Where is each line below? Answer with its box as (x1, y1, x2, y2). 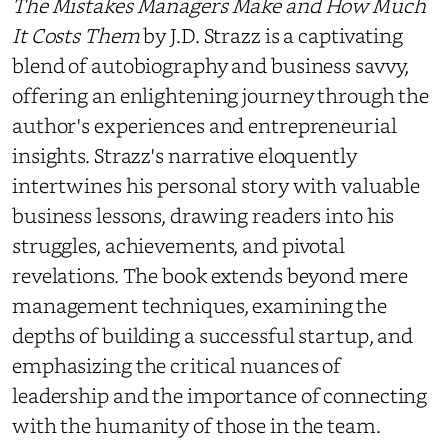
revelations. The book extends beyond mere (12, 260, 408, 289)
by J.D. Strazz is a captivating (139, 20, 404, 49)
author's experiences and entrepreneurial (12, 110, 397, 139)
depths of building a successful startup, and (12, 320, 414, 349)
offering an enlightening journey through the (12, 80, 430, 109)
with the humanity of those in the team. (12, 410, 381, 439)
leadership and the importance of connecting (12, 380, 428, 409)
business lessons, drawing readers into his (12, 200, 395, 229)
